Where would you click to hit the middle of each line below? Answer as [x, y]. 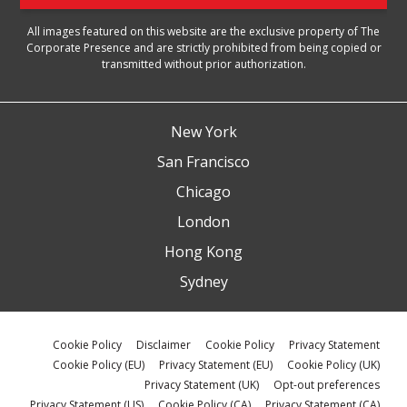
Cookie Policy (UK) [333, 364]
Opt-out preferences [326, 384]
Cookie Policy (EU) [98, 364]
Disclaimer [163, 344]
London [203, 221]
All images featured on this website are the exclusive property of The [203, 31]
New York [203, 131]
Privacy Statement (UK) [201, 384]
